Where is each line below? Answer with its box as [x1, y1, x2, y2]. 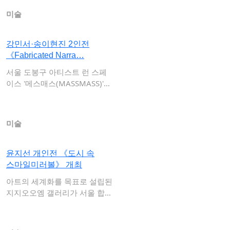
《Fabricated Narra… [6, 51, 84, 60]
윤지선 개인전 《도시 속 [6, 149, 94, 158]
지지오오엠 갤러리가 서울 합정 [6, 187, 112, 198]
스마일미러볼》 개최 [6, 160, 82, 169]
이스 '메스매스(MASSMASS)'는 [6, 78, 111, 88]
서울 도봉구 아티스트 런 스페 [6, 67, 107, 77]
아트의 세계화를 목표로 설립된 [6, 176, 112, 186]
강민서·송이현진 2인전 [6, 40, 89, 48]
